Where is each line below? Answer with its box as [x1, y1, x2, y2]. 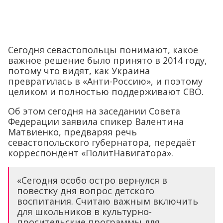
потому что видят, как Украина [8, 64, 150, 77]
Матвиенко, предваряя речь [8, 125, 137, 138]
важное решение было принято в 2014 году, [8, 54, 207, 66]
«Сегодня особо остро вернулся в [17, 174, 167, 186]
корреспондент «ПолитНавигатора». [8, 146, 173, 159]
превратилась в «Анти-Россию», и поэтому [8, 75, 203, 87]
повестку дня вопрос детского [17, 184, 154, 197]
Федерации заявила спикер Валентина [8, 115, 184, 127]
